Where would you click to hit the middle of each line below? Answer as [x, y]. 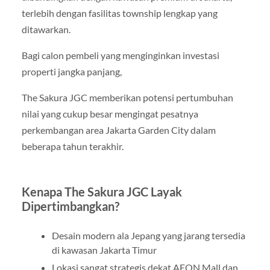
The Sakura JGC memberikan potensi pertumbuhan [127, 98]
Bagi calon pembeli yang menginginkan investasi [120, 55]
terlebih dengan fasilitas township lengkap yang [119, 13]
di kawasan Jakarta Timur [104, 250]
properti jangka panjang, [71, 72]
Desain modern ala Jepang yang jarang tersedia [148, 236]
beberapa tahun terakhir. [72, 146]
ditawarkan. [46, 30]
